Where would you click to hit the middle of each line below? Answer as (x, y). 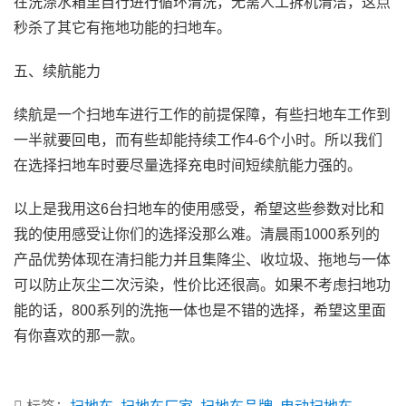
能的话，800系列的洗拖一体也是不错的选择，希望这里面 (200, 311)
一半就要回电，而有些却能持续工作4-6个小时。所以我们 (198, 140)
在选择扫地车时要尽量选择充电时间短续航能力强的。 (188, 166)
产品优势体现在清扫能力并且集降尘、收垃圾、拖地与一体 (202, 260)
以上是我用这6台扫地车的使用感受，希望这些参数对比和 (199, 209)
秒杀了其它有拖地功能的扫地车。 (122, 28)
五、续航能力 (57, 72)
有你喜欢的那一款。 (79, 336)
